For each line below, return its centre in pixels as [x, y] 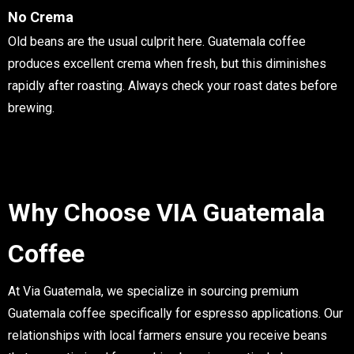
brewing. [31, 108]
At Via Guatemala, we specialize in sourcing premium [153, 292]
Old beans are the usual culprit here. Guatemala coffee [157, 42]
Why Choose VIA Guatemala [166, 213]
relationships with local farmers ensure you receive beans [168, 336]
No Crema [41, 17]
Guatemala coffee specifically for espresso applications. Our [175, 314]
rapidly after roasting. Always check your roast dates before [173, 86]
